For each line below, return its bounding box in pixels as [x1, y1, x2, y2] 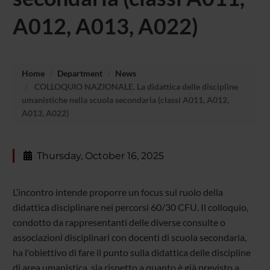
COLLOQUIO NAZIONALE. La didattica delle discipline [32, 81, 238, 92]
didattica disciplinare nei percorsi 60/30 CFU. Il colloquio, [12, 201, 248, 213]
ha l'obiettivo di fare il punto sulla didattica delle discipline [12, 246, 251, 259]
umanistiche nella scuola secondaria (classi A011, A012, [21, 94, 229, 105]
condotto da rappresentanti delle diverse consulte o [12, 216, 225, 228]
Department [57, 67, 102, 78]
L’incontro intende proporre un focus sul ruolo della [12, 186, 223, 198]
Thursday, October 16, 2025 [36, 149, 164, 162]
